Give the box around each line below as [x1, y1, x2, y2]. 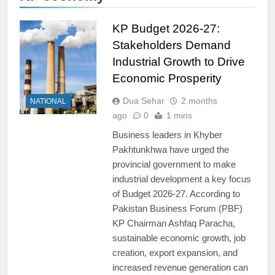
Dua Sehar [122, 95, 165, 106]
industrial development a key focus [112, 173, 251, 184]
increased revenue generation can [112, 261, 248, 273]
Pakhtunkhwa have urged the [112, 144, 229, 155]
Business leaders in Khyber [112, 129, 222, 140]
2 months [180, 95, 217, 106]
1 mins [166, 110, 192, 120]
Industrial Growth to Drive [112, 55, 245, 68]
